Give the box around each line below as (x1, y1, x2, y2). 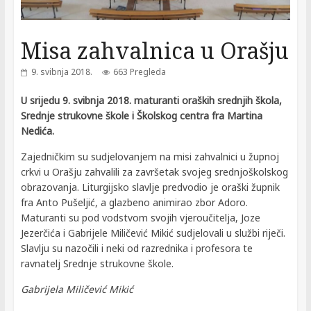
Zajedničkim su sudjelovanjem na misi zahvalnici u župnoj (20, 150, 279, 164)
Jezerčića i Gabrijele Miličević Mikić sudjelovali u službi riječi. (20, 226, 285, 240)
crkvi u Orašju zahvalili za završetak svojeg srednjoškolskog (20, 165, 288, 179)
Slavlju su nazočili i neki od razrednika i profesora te (20, 242, 253, 255)
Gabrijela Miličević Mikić (20, 283, 133, 296)
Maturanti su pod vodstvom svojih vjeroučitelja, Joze (20, 211, 260, 225)
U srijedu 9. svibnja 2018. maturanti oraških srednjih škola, (20, 94, 282, 108)
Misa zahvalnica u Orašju (20, 35, 289, 66)
